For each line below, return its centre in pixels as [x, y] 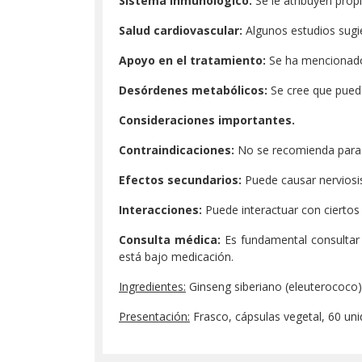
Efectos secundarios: [180, 180]
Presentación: [154, 316]
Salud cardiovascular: [181, 30]
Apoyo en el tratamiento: [192, 60]
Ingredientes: [152, 286]
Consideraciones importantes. [207, 120]
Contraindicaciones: [177, 150]
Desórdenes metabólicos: [193, 90]
